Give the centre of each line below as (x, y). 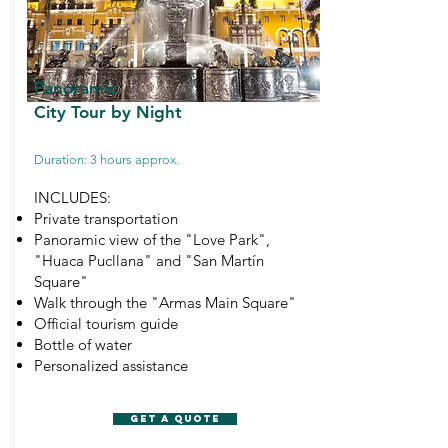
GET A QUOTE (175, 418)
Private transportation (106, 218)
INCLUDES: (72, 197)
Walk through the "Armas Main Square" (165, 302)
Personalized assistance (111, 365)
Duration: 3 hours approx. (106, 159)
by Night (146, 112)
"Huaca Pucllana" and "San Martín (149, 260)
